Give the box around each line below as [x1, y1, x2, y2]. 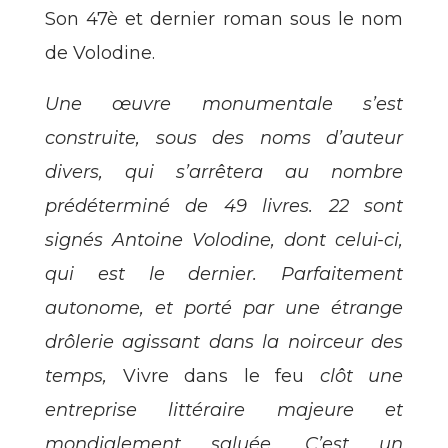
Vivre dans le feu [122, 365, 304, 388]
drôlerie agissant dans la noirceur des [45, 331, 403, 354]
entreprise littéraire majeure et [45, 399, 403, 422]
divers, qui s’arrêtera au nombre [45, 161, 403, 184]
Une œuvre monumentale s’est [45, 93, 403, 116]
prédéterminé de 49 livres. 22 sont [45, 195, 403, 218]
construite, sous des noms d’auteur [45, 127, 403, 150]
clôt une [304, 365, 403, 388]
